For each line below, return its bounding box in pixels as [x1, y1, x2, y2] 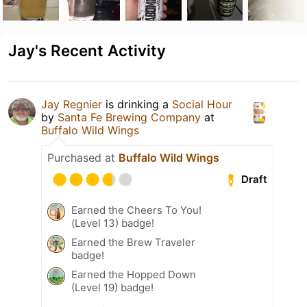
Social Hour [172, 97, 232, 111]
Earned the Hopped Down [71, 267, 196, 281]
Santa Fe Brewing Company [58, 110, 201, 124]
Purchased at [47, 150, 119, 164]
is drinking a [102, 97, 172, 111]
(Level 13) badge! [71, 216, 154, 230]
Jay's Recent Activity [8, 40, 166, 60]
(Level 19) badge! [71, 280, 153, 294]
